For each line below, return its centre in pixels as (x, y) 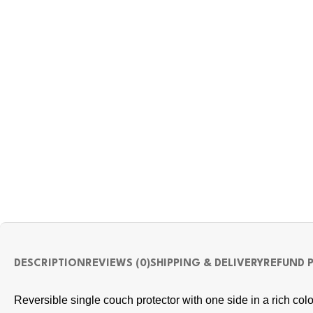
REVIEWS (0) (118, 264)
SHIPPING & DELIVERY (207, 264)
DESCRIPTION (50, 264)
